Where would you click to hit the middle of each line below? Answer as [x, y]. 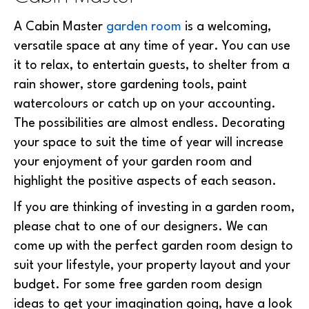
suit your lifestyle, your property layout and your [152, 265]
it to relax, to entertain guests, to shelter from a [152, 65]
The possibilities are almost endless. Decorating [149, 123]
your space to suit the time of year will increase [149, 142]
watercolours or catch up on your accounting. [145, 104]
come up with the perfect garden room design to [153, 246]
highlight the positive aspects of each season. [145, 181]
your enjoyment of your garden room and [133, 162]
